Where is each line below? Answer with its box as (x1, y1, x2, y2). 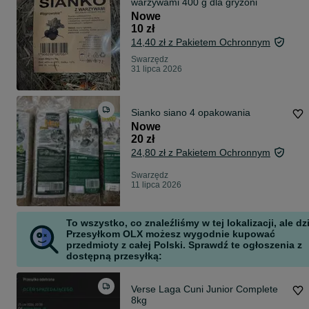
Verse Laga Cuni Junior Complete (131, 283, 278, 295)
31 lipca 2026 (131, 64, 182, 74)
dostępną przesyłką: (66, 250, 162, 262)
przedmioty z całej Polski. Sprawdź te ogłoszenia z (66, 239, 302, 251)
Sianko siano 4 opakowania (163, 107, 250, 119)
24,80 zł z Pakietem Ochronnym (131, 147, 270, 159)
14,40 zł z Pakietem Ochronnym (131, 37, 270, 48)
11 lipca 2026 (131, 180, 181, 190)
